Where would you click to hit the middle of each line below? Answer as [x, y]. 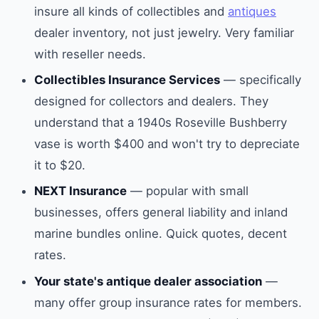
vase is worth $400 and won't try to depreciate [167, 144]
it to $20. [60, 166]
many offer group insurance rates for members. [168, 302]
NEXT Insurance [80, 191]
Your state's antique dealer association [148, 281]
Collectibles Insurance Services [127, 80]
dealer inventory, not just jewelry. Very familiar [164, 32]
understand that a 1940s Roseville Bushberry [161, 123]
